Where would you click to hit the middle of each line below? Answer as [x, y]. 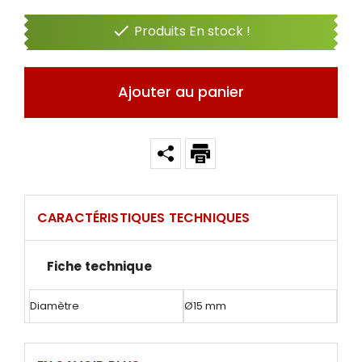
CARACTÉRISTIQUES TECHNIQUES [144, 217]
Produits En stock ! [192, 32]
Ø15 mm [205, 305]
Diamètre [55, 305]
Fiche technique [100, 266]
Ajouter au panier [181, 92]
